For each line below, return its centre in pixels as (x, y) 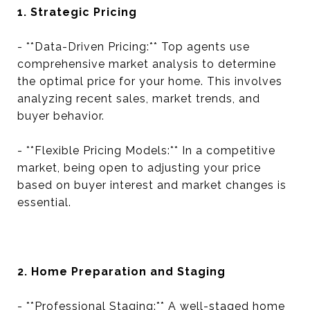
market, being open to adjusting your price (139, 168)
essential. (44, 202)
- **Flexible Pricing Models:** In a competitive (146, 151)
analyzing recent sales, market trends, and (139, 99)
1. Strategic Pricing (77, 12)
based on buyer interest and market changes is (152, 185)
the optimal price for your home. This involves (150, 81)
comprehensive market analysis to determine (147, 64)
